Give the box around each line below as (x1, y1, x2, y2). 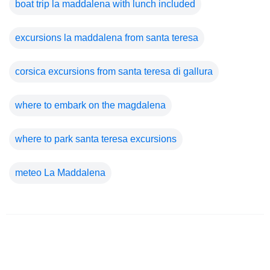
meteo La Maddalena (15, 167, 105, 178)
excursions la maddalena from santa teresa (15, 32, 198, 43)
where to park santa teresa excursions (15, 133, 177, 144)
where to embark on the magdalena (15, 99, 166, 110)
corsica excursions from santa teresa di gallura (15, 66, 213, 77)
